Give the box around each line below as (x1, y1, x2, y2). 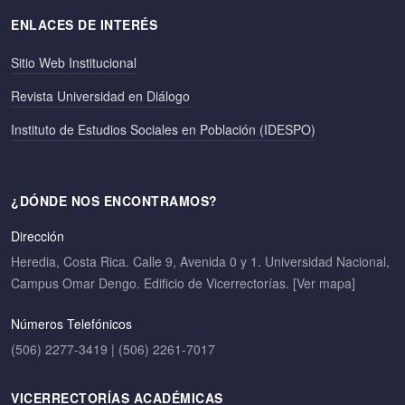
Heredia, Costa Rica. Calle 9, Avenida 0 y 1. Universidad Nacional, (11, 251, 390, 270)
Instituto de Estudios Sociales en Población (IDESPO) (11, 119, 316, 138)
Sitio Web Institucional (11, 52, 137, 71)
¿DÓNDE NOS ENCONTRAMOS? (11, 191, 218, 210)
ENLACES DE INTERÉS (11, 14, 157, 33)
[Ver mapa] (293, 273, 355, 292)
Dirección (11, 226, 64, 245)
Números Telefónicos (11, 314, 132, 333)
